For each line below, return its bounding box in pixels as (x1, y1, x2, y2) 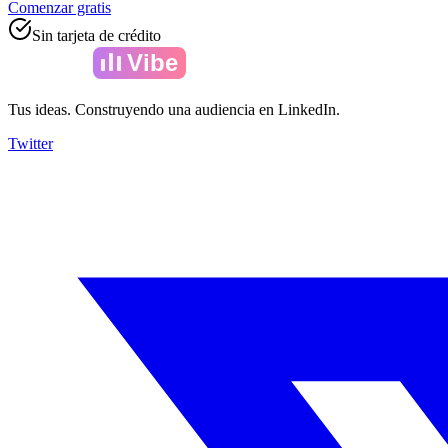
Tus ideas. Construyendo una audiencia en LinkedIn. (8, 100, 340, 118)
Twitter (8, 134, 53, 152)
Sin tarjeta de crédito (32, 26, 161, 44)
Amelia (8, 48, 87, 76)
